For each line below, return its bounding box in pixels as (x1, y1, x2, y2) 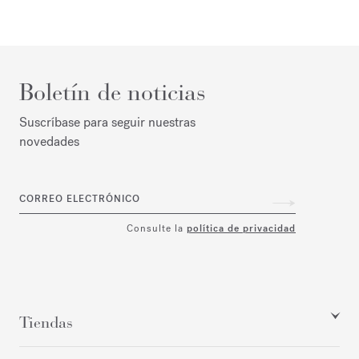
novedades (19, 132, 79, 150)
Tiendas (19, 312, 73, 333)
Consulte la (127, 221, 187, 235)
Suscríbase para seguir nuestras (19, 113, 196, 131)
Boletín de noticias (19, 77, 206, 107)
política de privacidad (187, 221, 296, 235)
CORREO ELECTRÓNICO (19, 192, 140, 206)
